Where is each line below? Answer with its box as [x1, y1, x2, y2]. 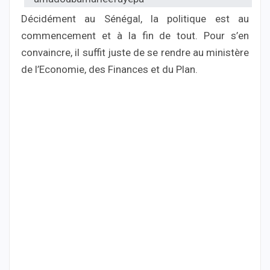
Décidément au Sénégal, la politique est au [21, 13, 249, 25]
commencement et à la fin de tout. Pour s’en [21, 30, 249, 42]
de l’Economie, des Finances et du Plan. [21, 63, 198, 76]
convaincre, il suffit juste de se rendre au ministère [21, 46, 249, 59]
